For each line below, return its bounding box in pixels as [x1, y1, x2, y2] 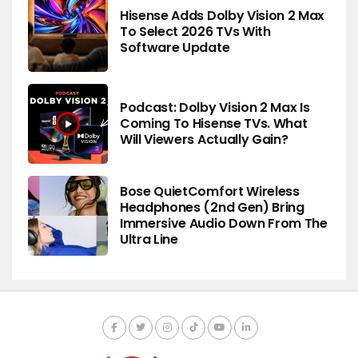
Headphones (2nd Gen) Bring [120, 197, 304, 217]
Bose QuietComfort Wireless [120, 181, 300, 201]
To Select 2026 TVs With [120, 22, 271, 41]
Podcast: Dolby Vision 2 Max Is [120, 97, 310, 117]
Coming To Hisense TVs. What [120, 113, 308, 133]
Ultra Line [120, 229, 178, 249]
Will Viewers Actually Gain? [120, 129, 288, 149]
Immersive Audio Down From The [120, 213, 328, 233]
